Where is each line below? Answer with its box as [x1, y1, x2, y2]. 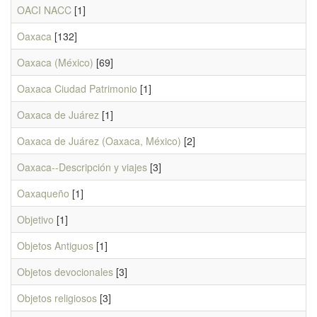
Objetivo [17, 212, 54, 226]
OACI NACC [17, 3, 71, 17]
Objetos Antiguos [17, 238, 93, 253]
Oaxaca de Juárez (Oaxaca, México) [17, 134, 181, 148]
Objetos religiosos [17, 291, 97, 305]
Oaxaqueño [17, 186, 69, 200]
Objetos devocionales [17, 265, 113, 279]
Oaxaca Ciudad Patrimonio [17, 81, 137, 96]
